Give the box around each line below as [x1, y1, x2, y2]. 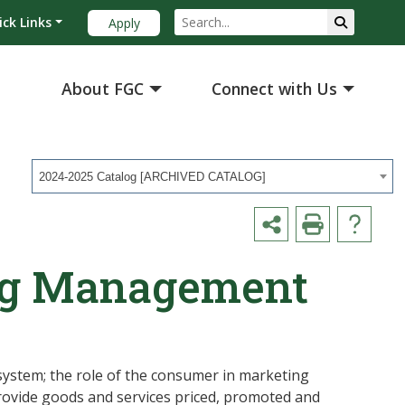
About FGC [61, 78, 145, 100]
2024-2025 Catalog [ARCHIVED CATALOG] [39, 170, 266, 184]
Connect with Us [212, 78, 338, 100]
